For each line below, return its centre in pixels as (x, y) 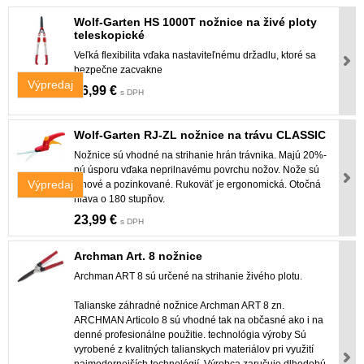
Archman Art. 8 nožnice (138, 256)
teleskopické (109, 35)
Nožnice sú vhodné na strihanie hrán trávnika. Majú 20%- (200, 155)
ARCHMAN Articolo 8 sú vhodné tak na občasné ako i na (199, 320)
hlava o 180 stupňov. (119, 199)
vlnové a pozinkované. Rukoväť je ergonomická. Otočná (197, 184)
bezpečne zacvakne (118, 69)
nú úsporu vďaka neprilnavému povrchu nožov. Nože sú (197, 169)
